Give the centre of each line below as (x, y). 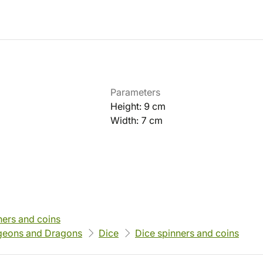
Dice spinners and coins (187, 233)
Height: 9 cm (138, 106)
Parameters (135, 92)
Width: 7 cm (136, 120)
